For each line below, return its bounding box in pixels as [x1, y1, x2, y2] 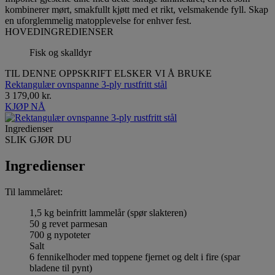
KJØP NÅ [5, 101, 45, 112]
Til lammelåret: [5, 186, 63, 197]
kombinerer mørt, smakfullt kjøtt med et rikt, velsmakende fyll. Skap [5, 4, 268, 15]
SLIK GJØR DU [5, 134, 72, 145]
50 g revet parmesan [29, 218, 107, 229]
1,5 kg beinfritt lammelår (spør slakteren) [29, 207, 187, 218]
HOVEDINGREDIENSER [5, 26, 114, 37]
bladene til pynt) [29, 262, 92, 273]
